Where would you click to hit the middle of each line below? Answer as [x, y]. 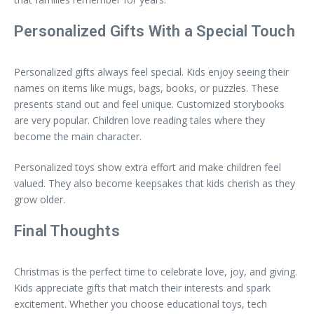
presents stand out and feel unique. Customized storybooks [149, 104]
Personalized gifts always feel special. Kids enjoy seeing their [151, 72]
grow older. [40, 200]
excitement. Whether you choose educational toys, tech [141, 304]
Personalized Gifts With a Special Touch [155, 32]
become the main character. [78, 137]
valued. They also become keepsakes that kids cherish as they [155, 184]
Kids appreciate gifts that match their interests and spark [142, 288]
